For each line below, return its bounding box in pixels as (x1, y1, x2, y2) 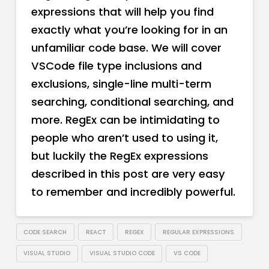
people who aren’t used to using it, (31, 130, 218, 146)
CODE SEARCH (23, 227, 67, 237)
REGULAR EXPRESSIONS (163, 227, 235, 237)
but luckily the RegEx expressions (31, 148, 208, 164)
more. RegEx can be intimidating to (31, 112, 220, 128)
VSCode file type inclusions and (31, 58, 202, 74)
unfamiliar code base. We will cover (31, 40, 222, 56)
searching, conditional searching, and (31, 94, 234, 110)
